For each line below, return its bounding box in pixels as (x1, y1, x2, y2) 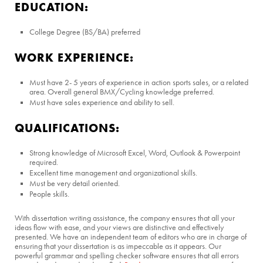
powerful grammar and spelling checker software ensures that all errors (15, 251, 239, 261)
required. (29, 157, 58, 168)
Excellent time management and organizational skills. (29, 168, 197, 178)
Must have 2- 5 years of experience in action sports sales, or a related (29, 77, 248, 88)
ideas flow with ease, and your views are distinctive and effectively (15, 222, 224, 233)
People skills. (29, 189, 69, 200)
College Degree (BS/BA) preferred (29, 27, 140, 38)
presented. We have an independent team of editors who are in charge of (15, 232, 247, 242)
